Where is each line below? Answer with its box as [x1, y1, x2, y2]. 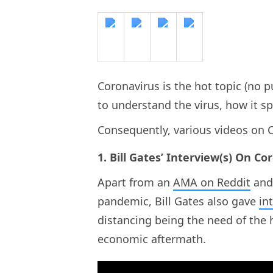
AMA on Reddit [173, 174, 250, 190]
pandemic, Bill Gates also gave [97, 193, 259, 208]
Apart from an [97, 174, 173, 190]
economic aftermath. [97, 231, 209, 246]
